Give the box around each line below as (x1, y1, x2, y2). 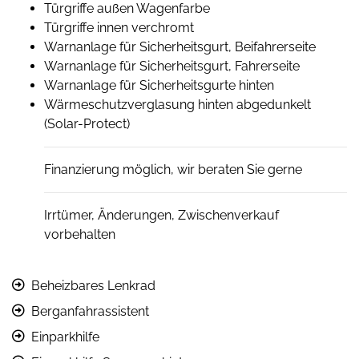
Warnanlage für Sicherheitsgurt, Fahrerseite (44, 58, 300, 75)
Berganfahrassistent (31, 304, 149, 320)
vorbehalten (44, 227, 115, 243)
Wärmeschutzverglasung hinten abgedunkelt (44, 97, 311, 113)
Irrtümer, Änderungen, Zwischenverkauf (44, 208, 279, 224)
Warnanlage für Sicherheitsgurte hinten (44, 78, 274, 94)
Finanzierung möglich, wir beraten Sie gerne (44, 162, 302, 178)
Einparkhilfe (31, 329, 99, 345)
